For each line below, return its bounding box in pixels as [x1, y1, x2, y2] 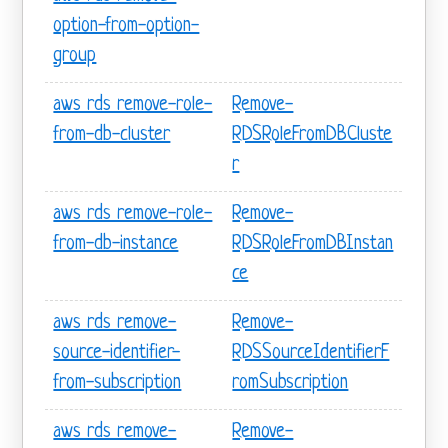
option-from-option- [53, 15, 200, 37]
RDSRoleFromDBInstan [232, 233, 394, 255]
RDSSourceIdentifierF [232, 342, 390, 364]
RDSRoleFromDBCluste [232, 124, 393, 146]
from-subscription [53, 372, 182, 394]
